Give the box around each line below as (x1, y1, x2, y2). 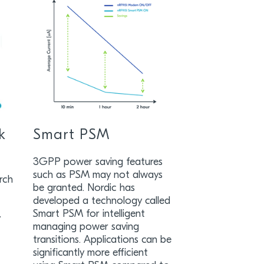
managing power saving (32, 222, 139, 233)
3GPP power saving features (32, 157, 163, 168)
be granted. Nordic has (32, 183, 135, 194)
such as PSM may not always (32, 170, 163, 181)
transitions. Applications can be (32, 235, 171, 246)
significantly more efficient (32, 247, 148, 259)
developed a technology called (32, 196, 170, 207)
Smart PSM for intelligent (32, 209, 145, 220)
